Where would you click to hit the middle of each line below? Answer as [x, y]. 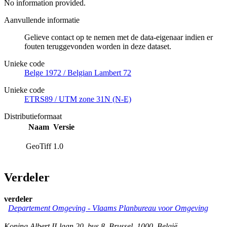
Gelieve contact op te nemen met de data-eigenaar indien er [119, 37]
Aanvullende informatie [42, 20]
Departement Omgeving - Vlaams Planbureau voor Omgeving [108, 208]
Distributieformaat [33, 117]
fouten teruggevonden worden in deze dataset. [98, 47]
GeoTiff [39, 146]
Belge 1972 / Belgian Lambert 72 [78, 73]
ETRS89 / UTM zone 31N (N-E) [78, 99]
